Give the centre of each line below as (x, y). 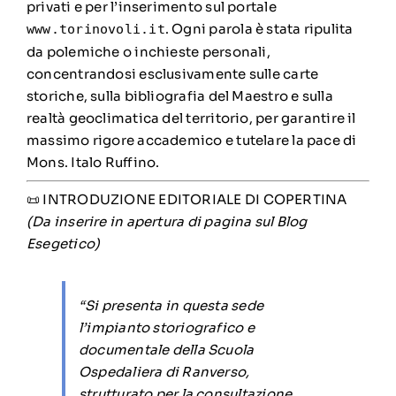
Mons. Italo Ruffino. (93, 162)
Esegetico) (63, 244)
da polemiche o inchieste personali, (148, 52)
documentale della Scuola (166, 350)
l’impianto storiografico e (166, 327)
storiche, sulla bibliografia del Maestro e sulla (179, 96)
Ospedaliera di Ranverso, (164, 372)
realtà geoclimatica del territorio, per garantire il (191, 118)
